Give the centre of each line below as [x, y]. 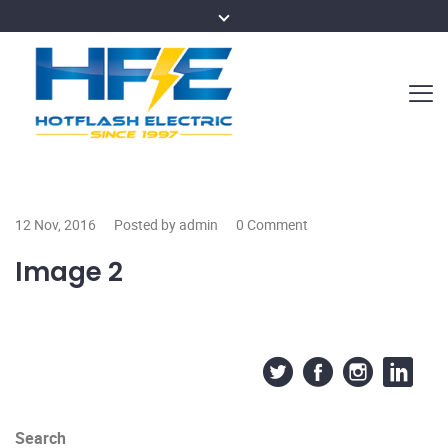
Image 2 [69, 271]
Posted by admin [166, 224]
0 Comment [272, 224]
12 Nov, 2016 [55, 224]
